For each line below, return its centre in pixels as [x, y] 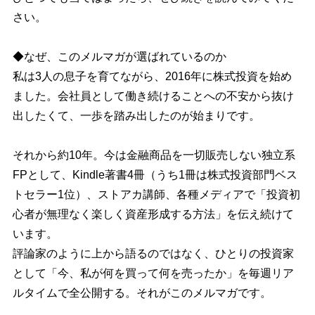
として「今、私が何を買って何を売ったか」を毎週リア [153, 273]
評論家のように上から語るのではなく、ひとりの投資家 [153, 253]
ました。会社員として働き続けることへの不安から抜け [153, 96]
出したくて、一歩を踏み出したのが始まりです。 [136, 115]
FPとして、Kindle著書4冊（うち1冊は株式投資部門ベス [155, 174]
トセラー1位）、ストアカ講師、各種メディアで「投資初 [156, 194]
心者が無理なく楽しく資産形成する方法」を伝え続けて [153, 214]
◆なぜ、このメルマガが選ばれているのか [119, 56]
